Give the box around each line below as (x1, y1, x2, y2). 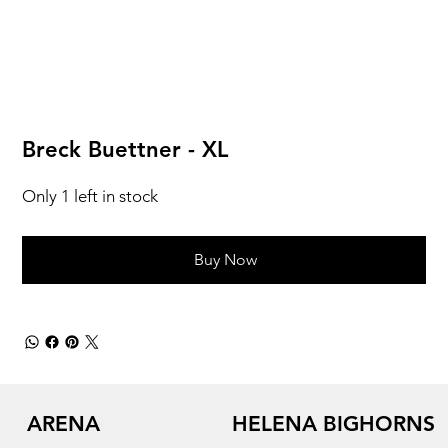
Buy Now (193, 250, 257, 270)
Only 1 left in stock (22, 186, 159, 207)
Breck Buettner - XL (22, 136, 229, 164)
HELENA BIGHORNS (232, 411, 435, 437)
